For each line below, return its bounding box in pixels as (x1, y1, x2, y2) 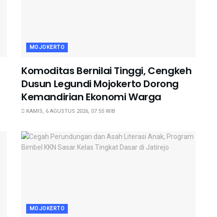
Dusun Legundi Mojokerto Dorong (21, 77, 179, 91)
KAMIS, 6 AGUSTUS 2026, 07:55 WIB (25, 108, 115, 115)
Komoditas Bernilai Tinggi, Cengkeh (21, 64, 192, 78)
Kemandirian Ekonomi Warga (21, 90, 162, 104)
